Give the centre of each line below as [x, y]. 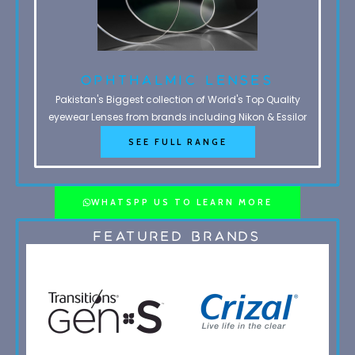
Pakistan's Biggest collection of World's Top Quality [177, 99]
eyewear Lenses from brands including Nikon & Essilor [177, 116]
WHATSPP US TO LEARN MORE [181, 202]
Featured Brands [177, 236]
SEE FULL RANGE [177, 141]
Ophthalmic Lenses [177, 80]
